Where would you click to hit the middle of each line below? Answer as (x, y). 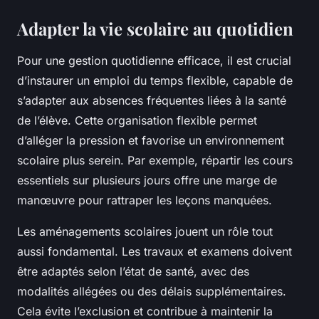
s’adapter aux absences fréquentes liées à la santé (152, 101)
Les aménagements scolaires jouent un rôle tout (145, 232)
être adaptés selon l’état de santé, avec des (133, 272)
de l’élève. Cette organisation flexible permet (137, 121)
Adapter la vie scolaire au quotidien (155, 29)
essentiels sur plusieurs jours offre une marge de (147, 181)
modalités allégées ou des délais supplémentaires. (152, 292)
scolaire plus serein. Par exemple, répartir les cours (155, 161)
